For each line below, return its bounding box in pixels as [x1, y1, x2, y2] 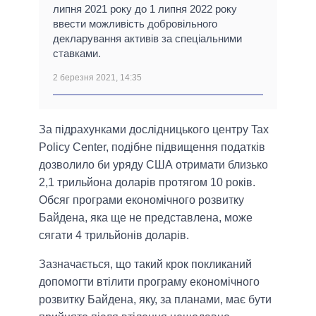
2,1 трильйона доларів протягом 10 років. [39, 176, 255, 189]
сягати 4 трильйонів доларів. [39, 229, 189, 242]
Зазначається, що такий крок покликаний [39, 258, 252, 271]
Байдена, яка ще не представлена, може [39, 212, 253, 224]
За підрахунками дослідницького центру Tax [39, 123, 269, 136]
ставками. [53, 47, 101, 60]
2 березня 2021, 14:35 [53, 73, 142, 83]
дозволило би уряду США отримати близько [39, 159, 268, 171]
